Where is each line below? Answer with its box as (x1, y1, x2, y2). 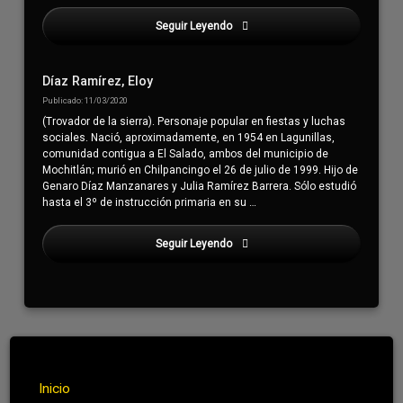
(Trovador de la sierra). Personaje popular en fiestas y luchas (42, 114, 346, 128)
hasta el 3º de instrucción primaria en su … (42, 195, 257, 209)
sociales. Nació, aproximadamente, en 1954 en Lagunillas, (42, 130, 336, 144)
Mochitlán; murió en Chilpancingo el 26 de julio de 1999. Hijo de (42, 163, 359, 176)
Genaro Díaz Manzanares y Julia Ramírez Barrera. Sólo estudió (42, 179, 357, 193)
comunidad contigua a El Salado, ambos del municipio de (42, 147, 329, 160)
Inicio (39, 380, 71, 397)
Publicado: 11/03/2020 (42, 95, 129, 106)
